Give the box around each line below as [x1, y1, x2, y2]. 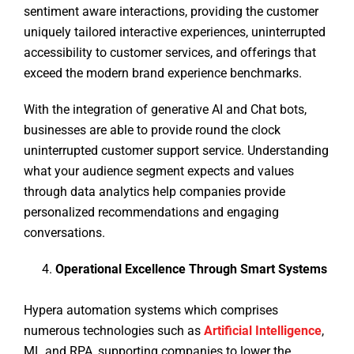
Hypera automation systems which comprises [24, 303, 278, 318]
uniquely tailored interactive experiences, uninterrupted [24, 24, 326, 40]
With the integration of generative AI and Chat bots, [24, 102, 307, 118]
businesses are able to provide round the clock [24, 122, 281, 138]
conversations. [24, 225, 108, 241]
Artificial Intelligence [204, 323, 322, 339]
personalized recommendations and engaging [24, 205, 279, 220]
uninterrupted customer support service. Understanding [24, 143, 329, 159]
